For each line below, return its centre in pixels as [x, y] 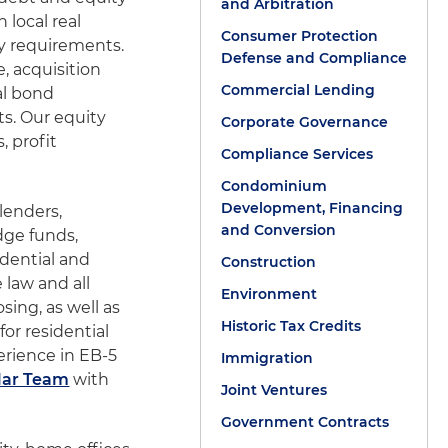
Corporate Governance [304, 122]
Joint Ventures [273, 390]
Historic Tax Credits [290, 326]
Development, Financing [311, 208]
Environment [268, 294]
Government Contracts [304, 422]
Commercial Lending [297, 90]
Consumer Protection [299, 36]
